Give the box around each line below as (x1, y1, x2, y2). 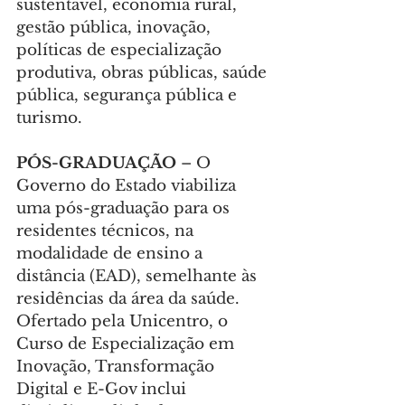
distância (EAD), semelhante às (16, 267, 261, 287)
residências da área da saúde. (16, 289, 244, 309)
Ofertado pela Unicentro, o (16, 312, 232, 332)
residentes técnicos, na (16, 221, 198, 241)
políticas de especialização (16, 41, 226, 61)
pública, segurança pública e (16, 86, 241, 106)
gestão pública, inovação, (16, 18, 215, 38)
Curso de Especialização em (16, 334, 239, 354)
